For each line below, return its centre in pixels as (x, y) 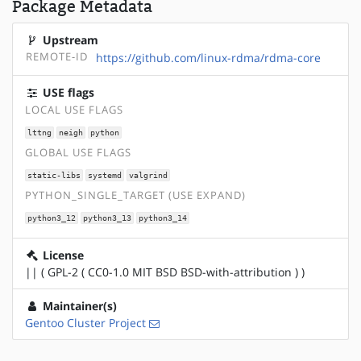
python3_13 (107, 218)
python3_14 (162, 218)
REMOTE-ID (57, 56)
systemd (104, 175)
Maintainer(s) (78, 305)
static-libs (54, 175)
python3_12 (52, 218)
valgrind (148, 175)
